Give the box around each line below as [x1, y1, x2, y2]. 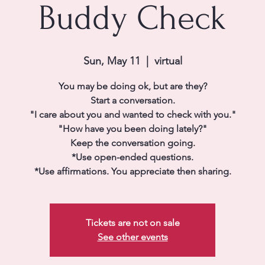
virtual [154, 54, 182, 67]
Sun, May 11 [83, 54, 140, 67]
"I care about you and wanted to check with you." [29, 109, 236, 120]
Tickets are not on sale [85, 217, 180, 228]
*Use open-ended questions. [72, 151, 193, 163]
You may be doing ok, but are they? [58, 80, 207, 92]
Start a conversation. [90, 95, 175, 106]
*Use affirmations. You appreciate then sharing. [34, 166, 231, 177]
